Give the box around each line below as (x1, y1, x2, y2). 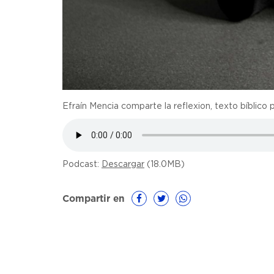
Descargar (102, 160, 144, 169)
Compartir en (62, 194, 125, 204)
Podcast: (62, 160, 102, 169)
